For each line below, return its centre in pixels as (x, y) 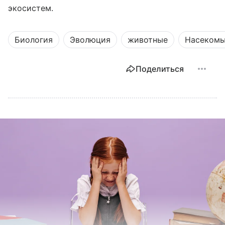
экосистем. (31, 8)
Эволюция (90, 39)
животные (148, 39)
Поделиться (160, 69)
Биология (34, 39)
